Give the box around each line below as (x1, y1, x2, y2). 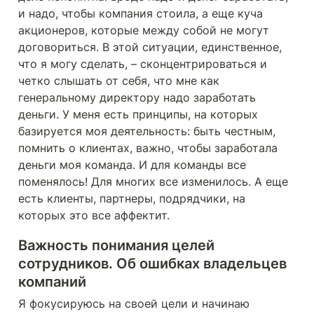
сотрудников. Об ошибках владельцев (18, 255, 287, 272)
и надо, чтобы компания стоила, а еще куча (18, 6, 263, 20)
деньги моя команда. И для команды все (18, 158, 246, 172)
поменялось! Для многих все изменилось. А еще (18, 175, 288, 189)
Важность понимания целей (18, 237, 214, 254)
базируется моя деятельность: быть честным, (18, 124, 275, 138)
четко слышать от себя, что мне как (18, 74, 219, 88)
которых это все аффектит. (18, 208, 173, 222)
